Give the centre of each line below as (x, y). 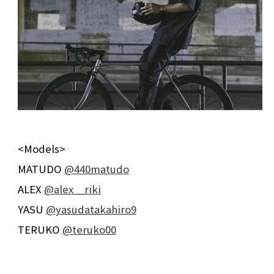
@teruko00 (89, 230)
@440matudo (96, 169)
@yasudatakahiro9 (91, 209)
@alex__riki (72, 189)
